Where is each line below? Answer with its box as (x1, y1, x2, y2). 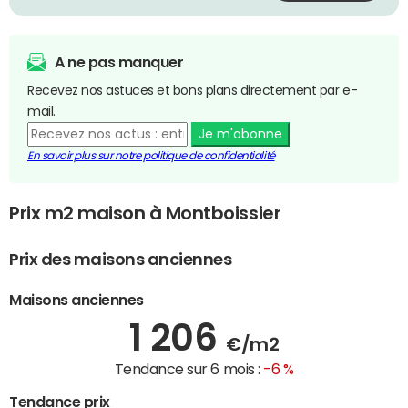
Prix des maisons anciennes (9, 251, 232, 269)
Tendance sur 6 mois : (114, 361, 264, 376)
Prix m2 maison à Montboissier (9, 204, 281, 223)
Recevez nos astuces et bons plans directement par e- (27, 84, 358, 97)
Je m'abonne (198, 127, 282, 141)
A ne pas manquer (55, 55, 184, 70)
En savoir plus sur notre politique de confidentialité (27, 150, 275, 162)
